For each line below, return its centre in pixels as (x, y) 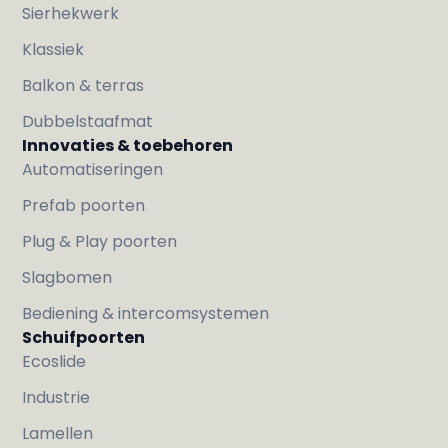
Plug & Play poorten (100, 241)
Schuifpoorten (84, 337)
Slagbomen (67, 277)
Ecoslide (54, 361)
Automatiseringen (93, 169)
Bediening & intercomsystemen (146, 313)
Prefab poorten (84, 205)
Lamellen (58, 433)
